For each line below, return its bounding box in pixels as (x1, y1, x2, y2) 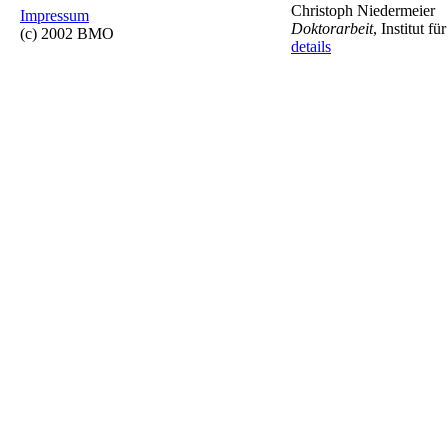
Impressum (20, 7, 89, 24)
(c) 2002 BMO (20, 25, 114, 42)
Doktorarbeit (291, 20, 373, 37)
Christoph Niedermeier (291, 2, 435, 19)
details (291, 38, 331, 55)
